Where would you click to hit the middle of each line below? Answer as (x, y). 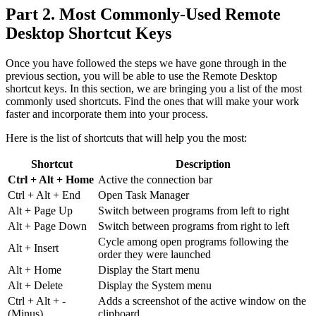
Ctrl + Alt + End (44, 195)
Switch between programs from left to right (194, 210)
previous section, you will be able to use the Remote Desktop (141, 75)
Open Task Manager (144, 195)
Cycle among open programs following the (193, 241)
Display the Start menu (149, 269)
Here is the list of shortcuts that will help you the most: (126, 138)
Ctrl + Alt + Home (51, 179)
